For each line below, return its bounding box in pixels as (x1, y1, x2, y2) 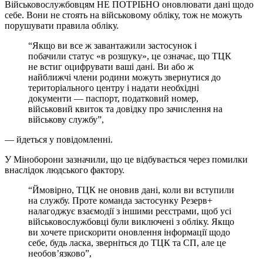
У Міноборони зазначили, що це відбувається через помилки (5, 154, 248, 164)
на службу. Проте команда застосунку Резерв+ (28, 195, 213, 205)
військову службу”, (28, 114, 104, 124)
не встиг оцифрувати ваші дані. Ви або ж (28, 61, 194, 72)
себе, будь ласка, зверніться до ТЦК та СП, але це (28, 237, 226, 248)
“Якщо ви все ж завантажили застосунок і (28, 40, 197, 50)
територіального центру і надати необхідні (28, 82, 199, 93)
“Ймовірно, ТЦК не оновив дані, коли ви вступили (28, 184, 234, 195)
